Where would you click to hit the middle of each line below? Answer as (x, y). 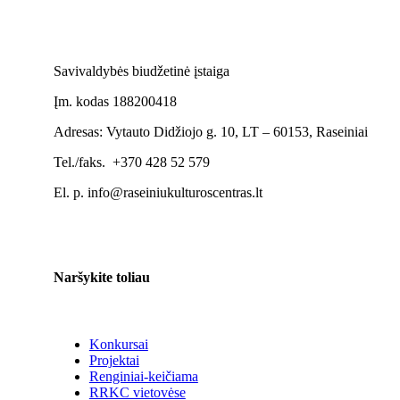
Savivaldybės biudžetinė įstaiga (141, 71)
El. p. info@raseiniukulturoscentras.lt (158, 192)
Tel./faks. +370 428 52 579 (131, 162)
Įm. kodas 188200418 (115, 101)
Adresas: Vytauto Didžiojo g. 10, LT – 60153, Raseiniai (210, 131)
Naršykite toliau (101, 278)
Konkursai (118, 345)
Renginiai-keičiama (143, 377)
